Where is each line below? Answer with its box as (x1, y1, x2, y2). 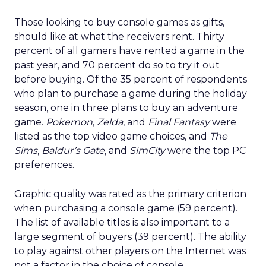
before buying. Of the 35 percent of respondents (14, 74, 247, 85)
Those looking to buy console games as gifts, (14, 17, 224, 28)
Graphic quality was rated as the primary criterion (14, 188, 246, 199)
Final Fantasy (148, 116, 210, 128)
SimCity (129, 145, 165, 156)
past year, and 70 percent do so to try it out (14, 59, 220, 71)
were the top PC (165, 145, 246, 156)
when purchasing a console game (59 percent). (14, 202, 237, 214)
